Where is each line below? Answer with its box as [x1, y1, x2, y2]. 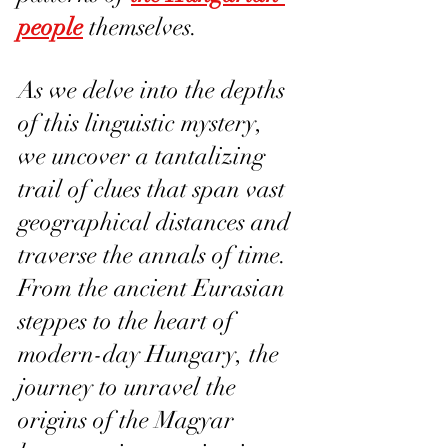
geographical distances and [18, 207, 296, 238]
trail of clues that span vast [18, 174, 291, 205]
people [18, 12, 83, 43]
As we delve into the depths [18, 75, 291, 106]
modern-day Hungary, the [18, 339, 285, 370]
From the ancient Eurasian [18, 273, 291, 304]
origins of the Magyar [18, 405, 240, 436]
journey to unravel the [18, 372, 242, 403]
